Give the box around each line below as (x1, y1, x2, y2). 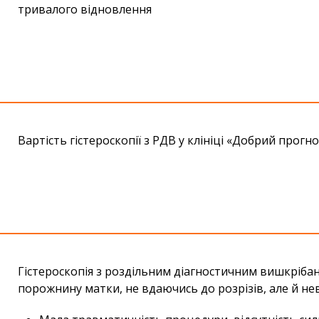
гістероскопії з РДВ (70, 132, 179, 149)
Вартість (18, 132, 70, 149)
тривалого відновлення (18, 1, 152, 18)
